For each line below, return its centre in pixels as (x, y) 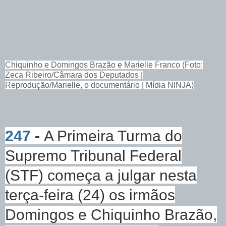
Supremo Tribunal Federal (93, 156)
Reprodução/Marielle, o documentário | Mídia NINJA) (99, 85)
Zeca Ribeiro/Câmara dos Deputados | (74, 75)
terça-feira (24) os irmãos (90, 195)
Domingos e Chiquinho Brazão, (111, 215)
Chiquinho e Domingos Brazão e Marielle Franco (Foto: (104, 65)
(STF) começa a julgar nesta (101, 175)
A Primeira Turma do (113, 136)
